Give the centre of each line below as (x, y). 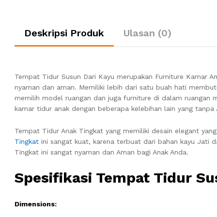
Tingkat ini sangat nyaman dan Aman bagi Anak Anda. (101, 152)
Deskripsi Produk (64, 33)
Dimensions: (36, 204)
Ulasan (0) (147, 33)
